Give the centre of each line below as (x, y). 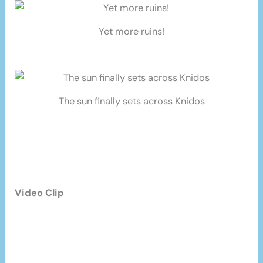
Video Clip (40, 193)
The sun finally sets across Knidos (131, 102)
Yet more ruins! (131, 32)
